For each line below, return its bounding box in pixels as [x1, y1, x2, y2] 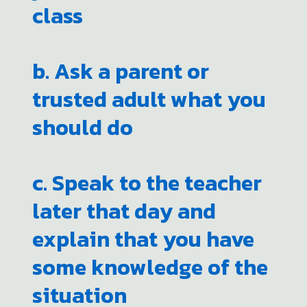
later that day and [32, 195, 217, 228]
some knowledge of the [32, 251, 269, 284]
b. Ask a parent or [32, 55, 210, 88]
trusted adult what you [32, 83, 267, 116]
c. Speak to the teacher [32, 167, 262, 199]
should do [32, 111, 134, 144]
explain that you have [32, 223, 255, 256]
